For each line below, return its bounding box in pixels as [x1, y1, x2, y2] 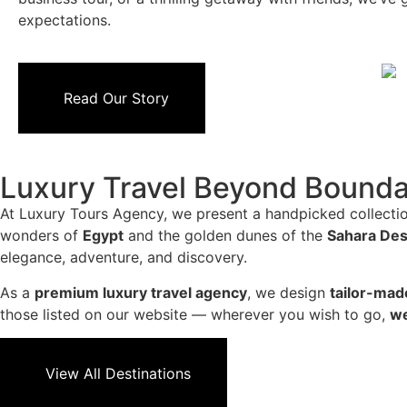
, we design [247, 283, 330, 302]
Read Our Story [64, 88, 169, 107]
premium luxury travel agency [35, 283, 247, 302]
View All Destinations [45, 364, 191, 383]
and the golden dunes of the [124, 226, 327, 245]
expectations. [18, 11, 111, 30]
